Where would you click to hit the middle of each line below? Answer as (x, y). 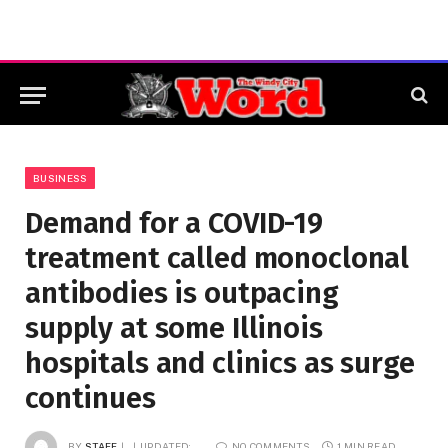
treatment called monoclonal (217, 258)
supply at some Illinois (174, 328)
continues (90, 398)
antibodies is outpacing (182, 293)
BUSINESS (60, 178)
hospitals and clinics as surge (220, 363)
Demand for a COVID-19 (174, 223)
